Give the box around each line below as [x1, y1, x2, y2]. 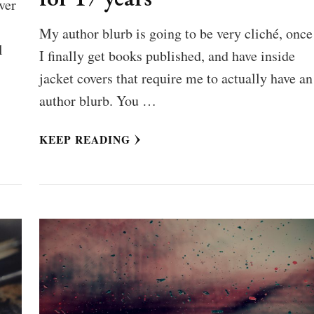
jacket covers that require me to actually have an [39, 68, 313, 88]
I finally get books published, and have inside [39, 46, 295, 65]
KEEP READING [39, 131, 130, 147]
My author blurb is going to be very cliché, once [39, 23, 313, 43]
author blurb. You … [39, 90, 156, 110]
